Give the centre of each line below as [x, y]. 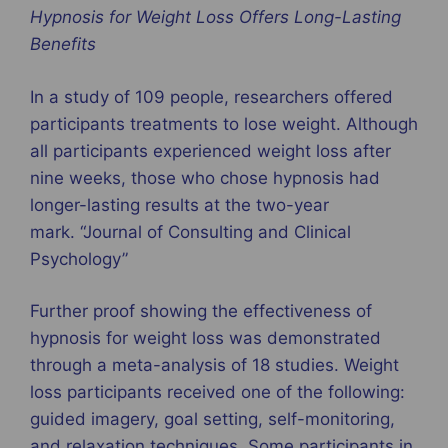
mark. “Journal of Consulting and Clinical [190, 231]
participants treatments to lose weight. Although [224, 123]
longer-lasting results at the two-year [179, 204]
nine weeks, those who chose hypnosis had [205, 177]
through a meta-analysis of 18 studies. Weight [214, 365]
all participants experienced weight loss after [210, 150]
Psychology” [79, 258]
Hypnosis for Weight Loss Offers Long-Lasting [215, 17]
